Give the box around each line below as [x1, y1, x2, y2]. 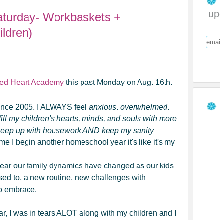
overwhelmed [120, 103, 167, 111]
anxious [89, 103, 116, 111]
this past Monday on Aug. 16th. [64, 78, 172, 86]
